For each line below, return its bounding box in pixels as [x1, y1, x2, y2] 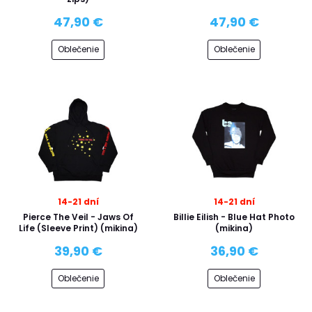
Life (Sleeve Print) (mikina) [18, 221, 138, 234]
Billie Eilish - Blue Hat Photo [173, 210, 295, 223]
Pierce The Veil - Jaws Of [22, 210, 134, 223]
